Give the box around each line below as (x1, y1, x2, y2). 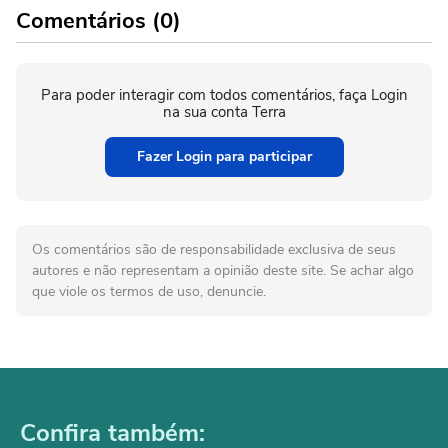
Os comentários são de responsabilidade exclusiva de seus (32, 239, 396, 259)
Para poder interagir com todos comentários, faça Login (40, 84, 408, 105)
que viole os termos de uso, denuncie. (32, 281, 266, 301)
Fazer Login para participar (136, 146, 312, 166)
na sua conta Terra (162, 101, 286, 122)
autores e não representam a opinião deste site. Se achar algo (32, 260, 414, 280)
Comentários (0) (16, 5, 181, 36)
